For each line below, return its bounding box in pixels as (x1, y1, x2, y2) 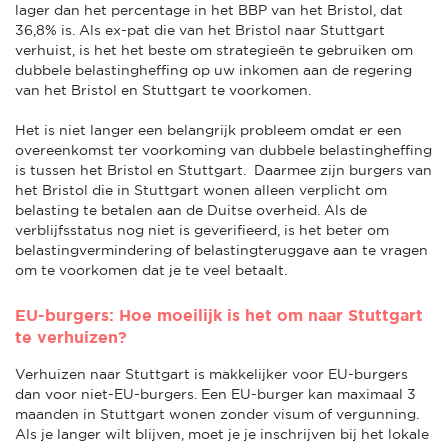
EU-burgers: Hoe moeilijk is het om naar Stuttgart (15, 305, 423, 324)
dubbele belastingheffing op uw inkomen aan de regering (15, 61, 412, 78)
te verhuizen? (15, 327, 127, 346)
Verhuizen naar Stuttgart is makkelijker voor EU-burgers (15, 365, 408, 382)
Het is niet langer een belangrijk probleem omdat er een (15, 121, 402, 138)
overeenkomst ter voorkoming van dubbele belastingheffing (15, 141, 432, 158)
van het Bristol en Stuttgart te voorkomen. (15, 81, 311, 98)
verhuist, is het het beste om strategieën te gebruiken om (15, 41, 413, 58)
